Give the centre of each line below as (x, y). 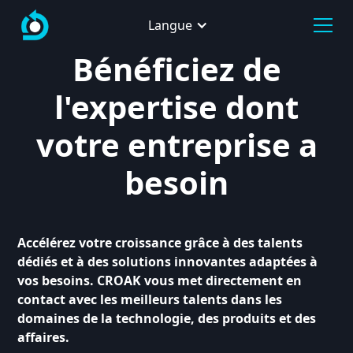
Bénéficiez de (176, 69)
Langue (170, 25)
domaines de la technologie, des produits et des (167, 318)
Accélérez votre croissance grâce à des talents (160, 243)
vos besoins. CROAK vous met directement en (160, 281)
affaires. (44, 337)
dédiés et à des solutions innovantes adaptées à (168, 262)
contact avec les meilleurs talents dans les (150, 299)
